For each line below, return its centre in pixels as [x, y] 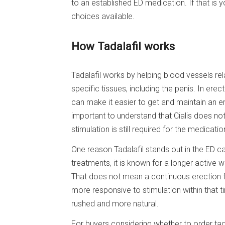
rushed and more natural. [115, 204]
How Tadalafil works [123, 46]
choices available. [103, 16]
